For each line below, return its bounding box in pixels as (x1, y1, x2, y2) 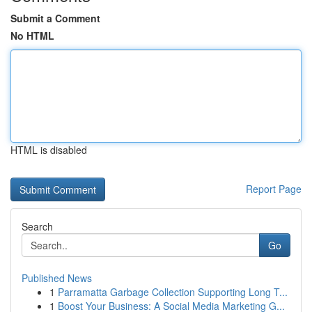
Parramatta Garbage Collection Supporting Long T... (58, 285, 288, 299)
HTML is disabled (10, 143, 87, 157)
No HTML (10, 29, 54, 42)
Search (22, 219, 53, 233)
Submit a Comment (10, 11, 100, 25)
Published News (22, 271, 92, 285)
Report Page (246, 182, 302, 196)
